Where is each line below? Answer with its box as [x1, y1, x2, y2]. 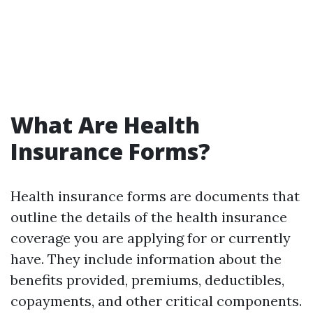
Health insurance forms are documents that [10, 187, 300, 205]
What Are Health [10, 110, 200, 140]
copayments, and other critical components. [10, 292, 302, 310]
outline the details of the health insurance [10, 208, 287, 226]
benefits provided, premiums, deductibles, [10, 271, 284, 289]
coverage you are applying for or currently [10, 229, 291, 247]
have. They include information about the [10, 250, 282, 268]
